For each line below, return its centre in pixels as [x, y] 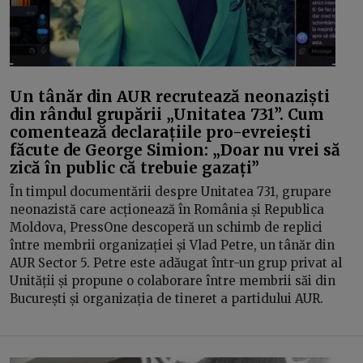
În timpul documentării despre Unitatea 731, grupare [171, 192]
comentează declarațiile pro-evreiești [160, 132]
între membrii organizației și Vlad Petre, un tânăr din [172, 245]
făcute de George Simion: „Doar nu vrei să [175, 149]
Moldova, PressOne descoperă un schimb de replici [166, 227]
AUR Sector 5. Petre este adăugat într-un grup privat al [176, 263]
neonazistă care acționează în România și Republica [167, 209]
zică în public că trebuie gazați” [135, 167]
